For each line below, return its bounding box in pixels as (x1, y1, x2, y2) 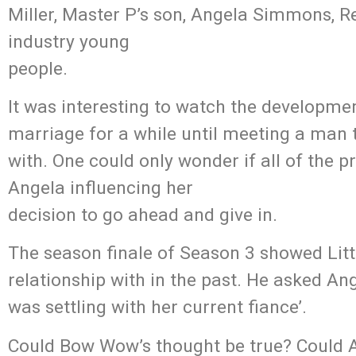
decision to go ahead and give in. (8, 203, 277, 226)
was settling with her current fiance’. (8, 296, 307, 319)
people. (8, 57, 68, 79)
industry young (8, 30, 130, 52)
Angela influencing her (8, 176, 193, 199)
